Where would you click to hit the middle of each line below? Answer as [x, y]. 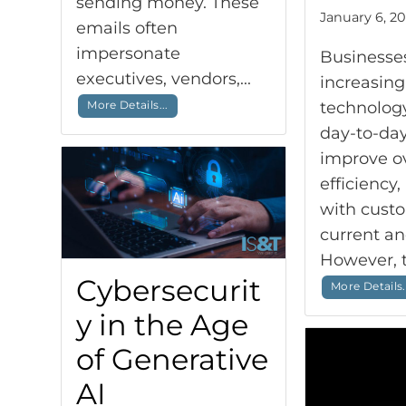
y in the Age [163, 324]
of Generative [173, 359]
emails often [127, 29]
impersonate [129, 54]
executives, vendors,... [166, 79]
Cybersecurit [169, 290]
